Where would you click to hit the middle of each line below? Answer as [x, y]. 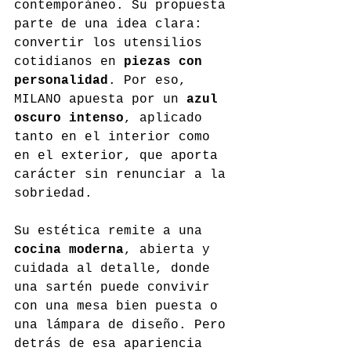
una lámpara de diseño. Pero [124, 326]
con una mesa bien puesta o [120, 307]
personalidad [61, 81]
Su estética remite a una [112, 232]
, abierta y [171, 250]
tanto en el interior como [116, 138]
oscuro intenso [69, 119]
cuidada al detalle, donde [116, 269]
